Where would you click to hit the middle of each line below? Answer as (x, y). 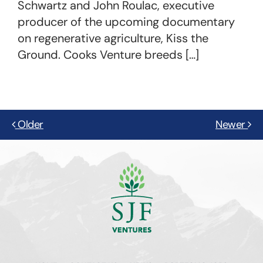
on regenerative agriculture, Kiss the (113, 38)
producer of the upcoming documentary (126, 22)
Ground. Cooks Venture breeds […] (108, 55)
